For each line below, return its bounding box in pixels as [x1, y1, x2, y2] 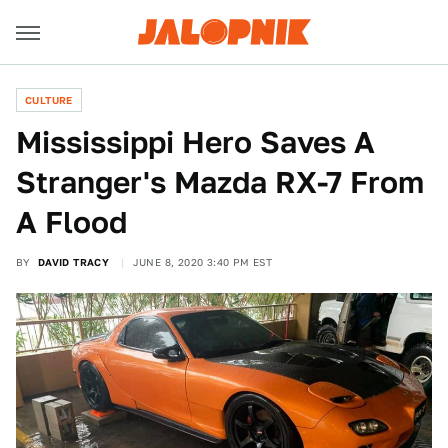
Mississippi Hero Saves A [16, 124, 375, 160]
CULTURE [25, 94, 73, 106]
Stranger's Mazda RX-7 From [16, 164, 424, 200]
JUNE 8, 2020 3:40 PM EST [132, 256, 273, 268]
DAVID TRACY [37, 256, 110, 268]
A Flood [16, 204, 127, 240]
